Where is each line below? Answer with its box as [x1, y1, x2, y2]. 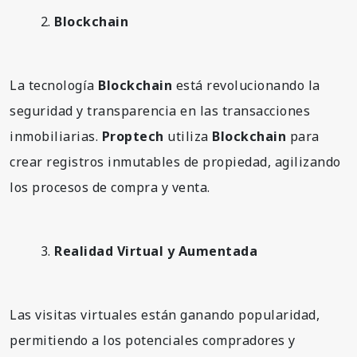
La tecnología [10, 76, 98, 94]
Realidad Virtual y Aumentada [54, 241, 257, 260]
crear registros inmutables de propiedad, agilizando [10, 152, 341, 171]
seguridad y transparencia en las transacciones [10, 101, 310, 120]
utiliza [163, 127, 212, 145]
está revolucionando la [172, 76, 320, 94]
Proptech [101, 127, 164, 145]
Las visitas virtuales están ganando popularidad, [10, 305, 320, 324]
